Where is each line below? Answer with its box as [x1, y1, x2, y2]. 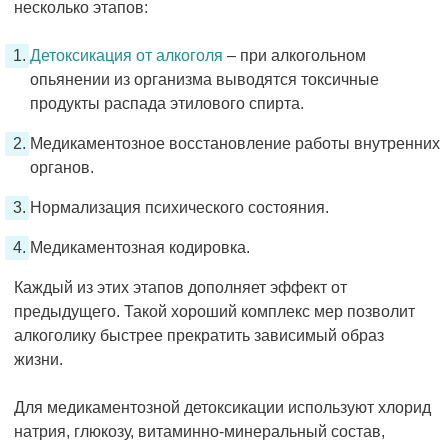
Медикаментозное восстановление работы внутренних [30, 134, 440, 152]
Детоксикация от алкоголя [30, 46, 223, 64]
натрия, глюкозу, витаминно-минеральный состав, [14, 422, 385, 440]
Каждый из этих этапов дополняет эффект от [14, 278, 347, 296]
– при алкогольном [223, 46, 366, 64]
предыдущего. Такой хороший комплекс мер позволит [14, 302, 415, 320]
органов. [30, 158, 94, 176]
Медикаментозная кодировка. [30, 238, 250, 256]
